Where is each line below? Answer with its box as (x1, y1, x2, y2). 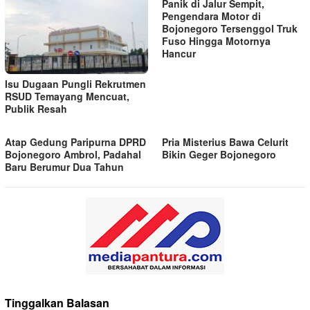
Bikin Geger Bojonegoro (162, 147, 276, 162)
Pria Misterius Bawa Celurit (162, 135, 289, 149)
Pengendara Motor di (162, 9, 261, 24)
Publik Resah (5, 102, 67, 116)
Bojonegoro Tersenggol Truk (162, 21, 298, 36)
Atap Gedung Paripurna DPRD (5, 135, 146, 149)
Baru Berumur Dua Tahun (5, 160, 124, 174)
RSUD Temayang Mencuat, (5, 89, 129, 104)
